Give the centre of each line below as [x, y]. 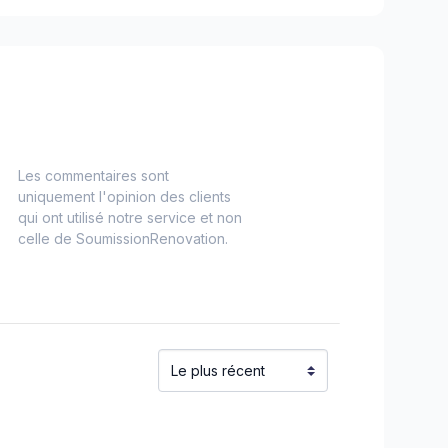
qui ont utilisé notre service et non [129, 217]
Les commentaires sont [93, 175]
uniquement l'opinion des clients [124, 196]
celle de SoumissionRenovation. [122, 238]
